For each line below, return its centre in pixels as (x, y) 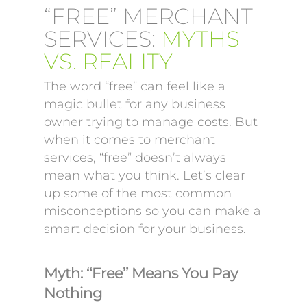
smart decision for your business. (145, 229)
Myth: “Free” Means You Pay (141, 273)
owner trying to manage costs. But (151, 122)
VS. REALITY (108, 61)
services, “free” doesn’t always (135, 158)
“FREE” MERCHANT (148, 16)
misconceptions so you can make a (152, 211)
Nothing (73, 293)
